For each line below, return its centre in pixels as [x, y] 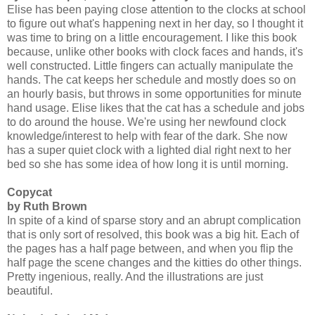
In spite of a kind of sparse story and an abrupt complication [154, 220]
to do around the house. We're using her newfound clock [147, 122]
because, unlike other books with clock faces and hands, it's [155, 51]
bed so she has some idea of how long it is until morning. [148, 164]
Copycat [30, 192]
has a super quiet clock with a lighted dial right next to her [149, 150]
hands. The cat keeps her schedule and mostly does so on [152, 79]
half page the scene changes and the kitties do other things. [154, 262]
